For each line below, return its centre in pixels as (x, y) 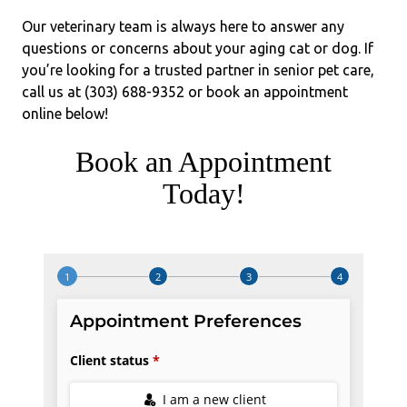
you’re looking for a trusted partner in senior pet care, (198, 69)
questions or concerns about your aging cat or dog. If (198, 48)
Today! (203, 193)
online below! (65, 113)
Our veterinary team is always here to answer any (183, 26)
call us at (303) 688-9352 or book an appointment (185, 91)
